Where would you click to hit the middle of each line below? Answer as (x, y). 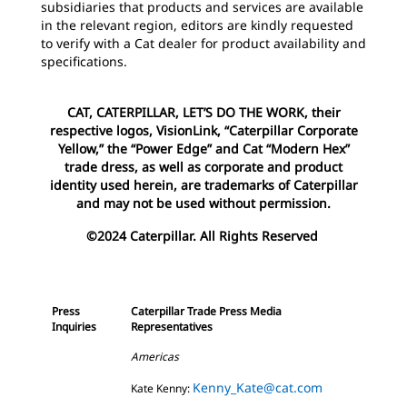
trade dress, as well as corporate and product (203, 167)
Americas (155, 357)
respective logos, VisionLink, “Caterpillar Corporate (203, 130)
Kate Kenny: (162, 388)
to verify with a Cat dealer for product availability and (203, 43)
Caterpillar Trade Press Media (206, 311)
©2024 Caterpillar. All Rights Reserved (203, 236)
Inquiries (74, 327)
